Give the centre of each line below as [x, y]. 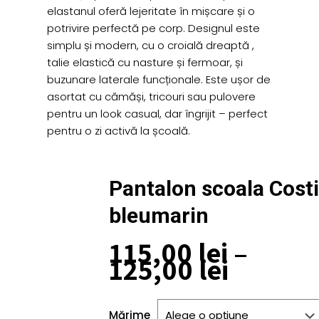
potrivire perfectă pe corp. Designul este [154, 28]
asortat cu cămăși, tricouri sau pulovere [152, 96]
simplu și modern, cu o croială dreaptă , [151, 45]
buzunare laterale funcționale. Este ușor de [159, 79]
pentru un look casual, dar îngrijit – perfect [158, 114]
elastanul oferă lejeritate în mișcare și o [151, 11]
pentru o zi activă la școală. [119, 131]
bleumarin [159, 215]
